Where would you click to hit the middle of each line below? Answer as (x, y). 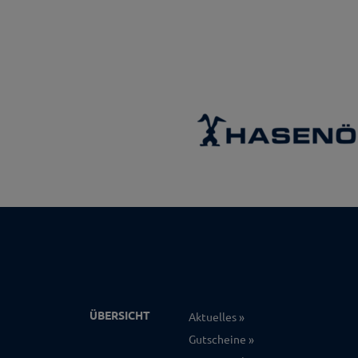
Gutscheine (217, 338)
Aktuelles (213, 316)
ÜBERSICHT (120, 314)
